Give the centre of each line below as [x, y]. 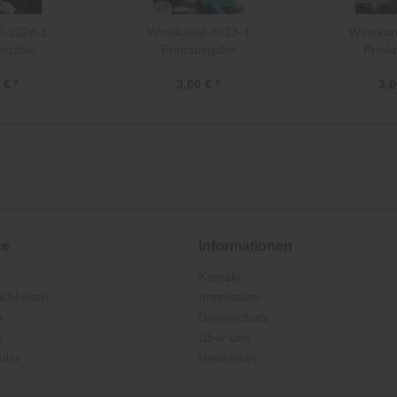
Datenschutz [234, 317]
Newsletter [228, 358]
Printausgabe [198, 50]
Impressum [230, 297]
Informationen [245, 246]
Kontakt [220, 276]
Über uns [224, 338]
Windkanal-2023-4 [198, 32]
